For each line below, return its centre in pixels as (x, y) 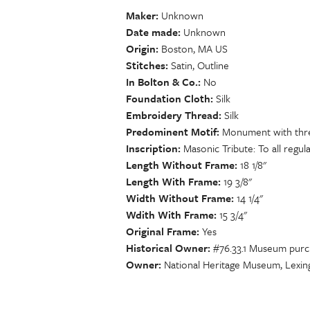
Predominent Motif (171, 131)
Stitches (146, 65)
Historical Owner (167, 248)
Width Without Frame (179, 198)
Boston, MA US (194, 48)
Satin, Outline (200, 65)
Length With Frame (172, 181)
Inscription (152, 148)
